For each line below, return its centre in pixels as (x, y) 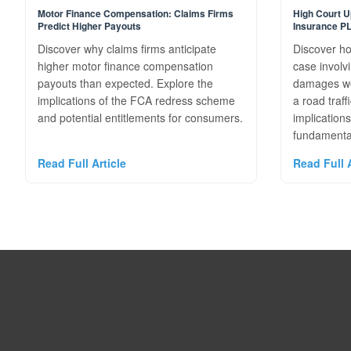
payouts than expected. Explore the (125, 83)
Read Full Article (82, 163)
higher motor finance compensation (125, 66)
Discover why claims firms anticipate (127, 49)
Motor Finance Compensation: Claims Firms (136, 13)
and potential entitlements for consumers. (140, 118)
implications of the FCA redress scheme (136, 100)
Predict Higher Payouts (89, 26)
